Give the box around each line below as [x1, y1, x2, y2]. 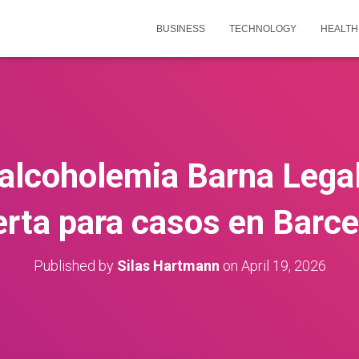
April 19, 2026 [240, 257, 326, 274]
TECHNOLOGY [229, 23, 296, 34]
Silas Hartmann [116, 257, 220, 274]
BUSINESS [156, 23, 205, 34]
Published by [33, 257, 117, 274]
